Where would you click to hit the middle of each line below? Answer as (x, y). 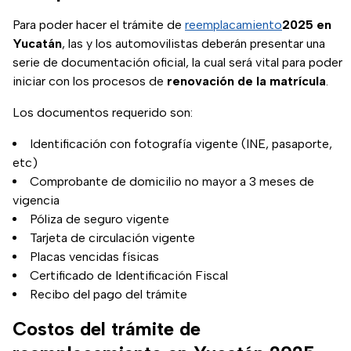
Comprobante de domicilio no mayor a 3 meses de (172, 181)
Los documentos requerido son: (103, 112)
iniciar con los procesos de (90, 81)
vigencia (36, 200)
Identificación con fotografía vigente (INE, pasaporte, (181, 143)
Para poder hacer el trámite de (99, 24)
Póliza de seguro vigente (100, 219)
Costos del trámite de (107, 328)
